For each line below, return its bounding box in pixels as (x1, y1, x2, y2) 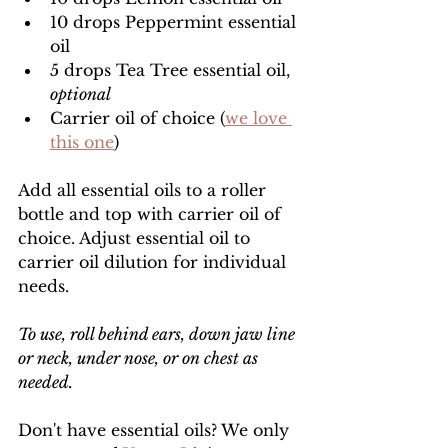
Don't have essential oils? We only (18, 420, 294, 440)
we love (225, 108, 292, 128)
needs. (18, 276, 74, 296)
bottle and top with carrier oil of (18, 204, 286, 224)
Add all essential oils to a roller (18, 180, 271, 200)
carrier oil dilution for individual (18, 252, 291, 272)
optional (50, 84, 111, 104)
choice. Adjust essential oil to (18, 228, 255, 248)
